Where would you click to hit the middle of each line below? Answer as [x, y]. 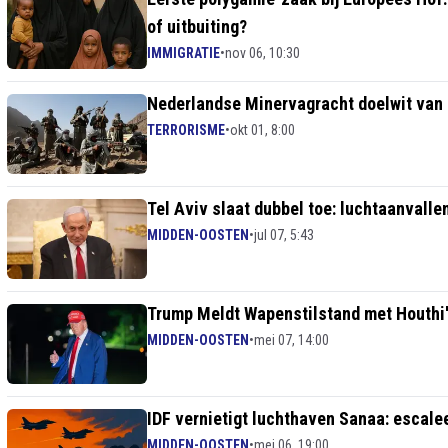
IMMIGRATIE [183, 53]
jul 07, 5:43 [284, 235]
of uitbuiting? [197, 26]
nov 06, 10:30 [262, 53]
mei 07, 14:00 [291, 340]
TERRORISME [186, 130]
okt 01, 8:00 [262, 130]
